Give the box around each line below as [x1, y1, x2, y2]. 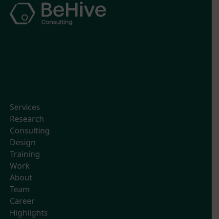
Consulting [10, 125, 50, 136]
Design [10, 137, 36, 148]
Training [10, 149, 40, 160]
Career [10, 196, 35, 207]
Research [10, 113, 44, 125]
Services [10, 102, 40, 113]
